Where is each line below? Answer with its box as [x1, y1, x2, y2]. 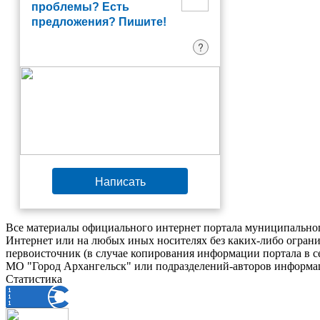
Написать [94, 173, 146, 189]
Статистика [6, 273, 62, 285]
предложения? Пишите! [31, 16, 166, 28]
